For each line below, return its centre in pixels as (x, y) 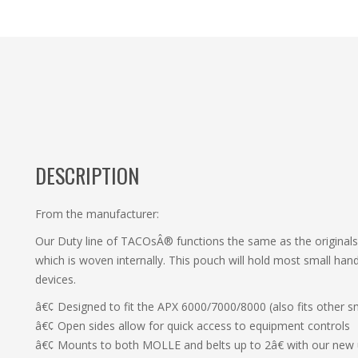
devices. (56, 280)
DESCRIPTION (87, 176)
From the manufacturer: (97, 214)
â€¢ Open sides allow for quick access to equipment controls (193, 326)
